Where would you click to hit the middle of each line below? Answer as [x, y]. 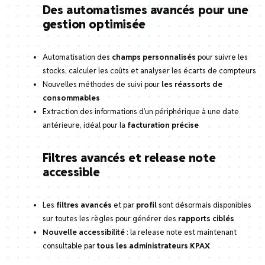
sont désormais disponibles [204, 205]
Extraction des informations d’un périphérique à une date [140, 112]
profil [146, 205]
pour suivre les [222, 57]
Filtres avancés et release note [129, 158]
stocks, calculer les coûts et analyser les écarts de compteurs [149, 71]
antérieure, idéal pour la [85, 125]
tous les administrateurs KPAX [153, 246]
